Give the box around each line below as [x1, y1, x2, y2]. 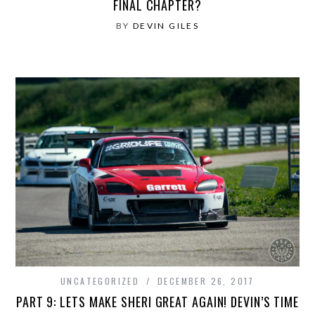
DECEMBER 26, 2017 [157, 274, 255, 287]
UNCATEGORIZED [60, 274, 140, 287]
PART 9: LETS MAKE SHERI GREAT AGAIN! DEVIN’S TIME [15, 292, 300, 311]
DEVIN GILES [132, 20, 200, 31]
